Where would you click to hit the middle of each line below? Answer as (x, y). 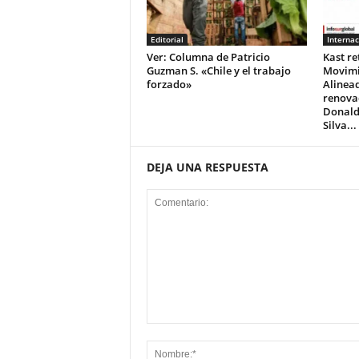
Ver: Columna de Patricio (208, 57)
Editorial (167, 39)
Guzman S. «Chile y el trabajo (218, 71)
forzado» (169, 84)
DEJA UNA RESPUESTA (207, 167)
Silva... (339, 125)
